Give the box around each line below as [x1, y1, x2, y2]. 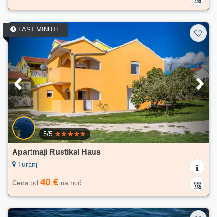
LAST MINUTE [16, 26, 61, 33]
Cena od [12, 179, 40, 187]
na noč [59, 179, 81, 187]
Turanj [16, 160, 37, 169]
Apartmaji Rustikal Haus [12, 148, 101, 156]
